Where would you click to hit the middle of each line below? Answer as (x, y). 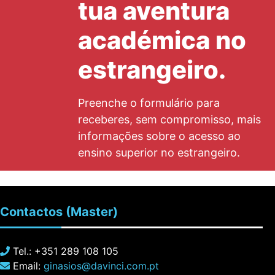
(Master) (92, 212)
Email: (27, 266)
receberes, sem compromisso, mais (169, 119)
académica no (162, 40)
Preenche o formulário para (149, 103)
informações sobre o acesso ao (159, 136)
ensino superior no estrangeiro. (159, 153)
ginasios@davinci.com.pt (101, 266)
